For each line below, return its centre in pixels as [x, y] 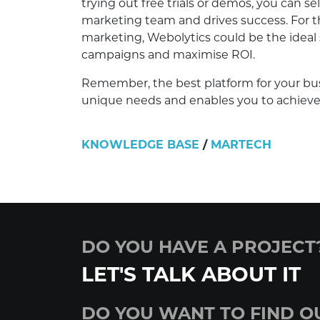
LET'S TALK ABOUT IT [191, 275]
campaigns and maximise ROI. [168, 55]
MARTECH [241, 145]
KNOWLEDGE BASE [140, 145]
